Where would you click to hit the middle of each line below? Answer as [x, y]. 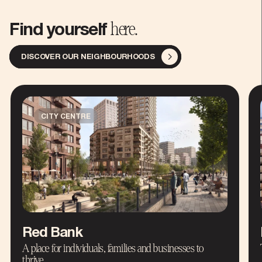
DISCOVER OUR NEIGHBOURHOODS [88, 57]
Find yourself [60, 31]
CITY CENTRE [66, 117]
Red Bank [52, 233]
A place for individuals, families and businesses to [113, 248]
